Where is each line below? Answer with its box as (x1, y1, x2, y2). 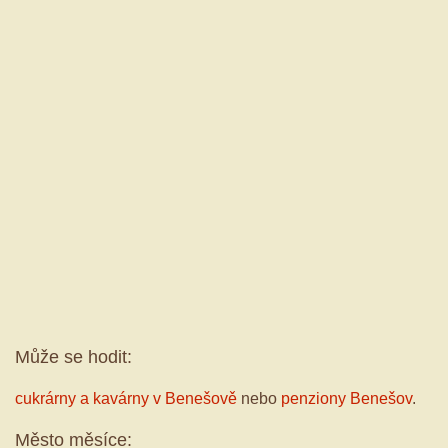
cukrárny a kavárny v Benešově (15, 390, 237, 408)
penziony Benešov (281, 390, 412, 408)
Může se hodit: (15, 347, 132, 368)
